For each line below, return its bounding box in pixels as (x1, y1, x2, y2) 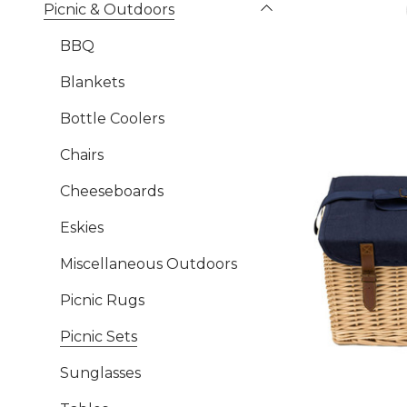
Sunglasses (60, 364, 141, 382)
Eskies (60, 219, 104, 236)
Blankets (60, 74, 124, 91)
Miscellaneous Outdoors (60, 255, 237, 273)
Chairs (60, 146, 104, 164)
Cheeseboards (60, 183, 164, 200)
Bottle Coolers (60, 110, 164, 127)
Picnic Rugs (60, 292, 144, 309)
